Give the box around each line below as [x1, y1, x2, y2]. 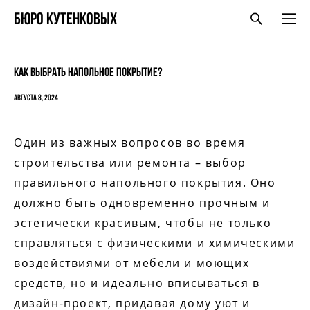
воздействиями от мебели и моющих [14, 255, 250, 271]
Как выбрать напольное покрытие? [14, 65, 162, 79]
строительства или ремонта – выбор [14, 155, 246, 170]
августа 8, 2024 [14, 93, 58, 102]
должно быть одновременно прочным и [14, 195, 271, 210]
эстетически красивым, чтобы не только [14, 215, 272, 230]
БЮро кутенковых [14, 10, 117, 28]
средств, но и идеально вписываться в [14, 275, 260, 291]
